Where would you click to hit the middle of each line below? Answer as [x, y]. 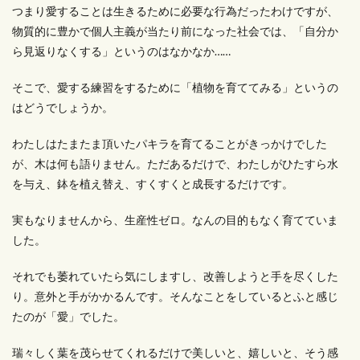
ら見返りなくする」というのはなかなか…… [121, 51]
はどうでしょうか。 [63, 107]
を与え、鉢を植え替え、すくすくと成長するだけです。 [153, 184]
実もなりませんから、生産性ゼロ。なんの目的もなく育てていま [175, 220]
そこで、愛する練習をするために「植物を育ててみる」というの [175, 87]
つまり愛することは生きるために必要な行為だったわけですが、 [175, 11]
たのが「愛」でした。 [68, 316]
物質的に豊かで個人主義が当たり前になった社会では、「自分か [175, 31]
